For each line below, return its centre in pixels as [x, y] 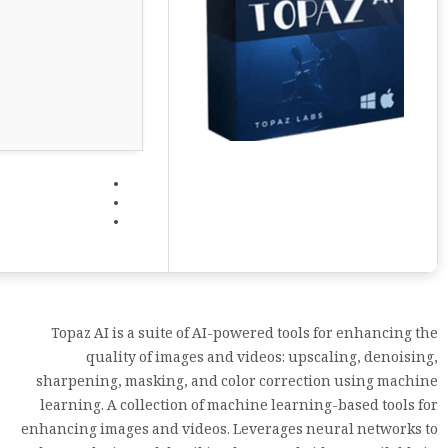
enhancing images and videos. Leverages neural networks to [229, 431]
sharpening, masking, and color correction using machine [237, 383]
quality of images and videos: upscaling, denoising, [262, 359]
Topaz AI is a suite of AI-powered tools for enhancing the [244, 335]
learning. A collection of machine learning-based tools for [239, 407]
